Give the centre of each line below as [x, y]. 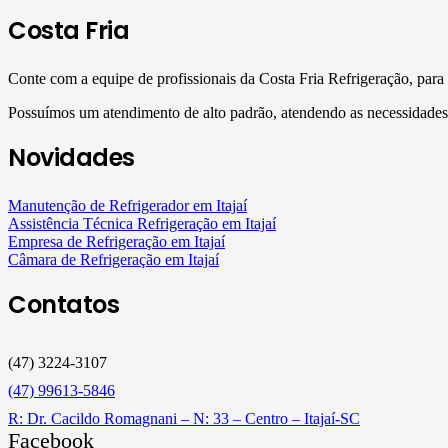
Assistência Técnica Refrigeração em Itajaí [142, 223]
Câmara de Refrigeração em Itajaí [113, 259]
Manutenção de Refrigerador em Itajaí [127, 205]
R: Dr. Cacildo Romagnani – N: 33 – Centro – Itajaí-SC [184, 418]
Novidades [71, 157]
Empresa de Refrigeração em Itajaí [116, 241]
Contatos [64, 304]
